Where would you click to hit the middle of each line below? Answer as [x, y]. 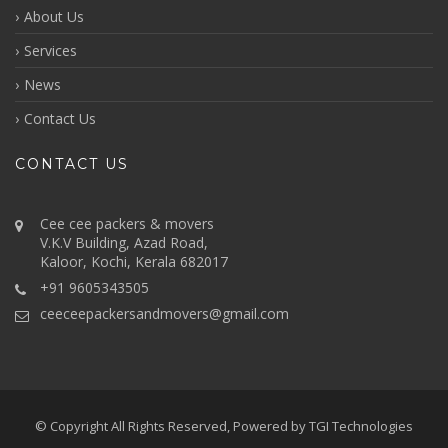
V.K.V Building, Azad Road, [124, 242]
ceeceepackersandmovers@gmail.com [164, 313]
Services [50, 50]
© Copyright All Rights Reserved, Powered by [172, 426]
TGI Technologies [361, 426]
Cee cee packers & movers [127, 223]
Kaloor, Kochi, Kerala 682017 [134, 261]
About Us [54, 16]
